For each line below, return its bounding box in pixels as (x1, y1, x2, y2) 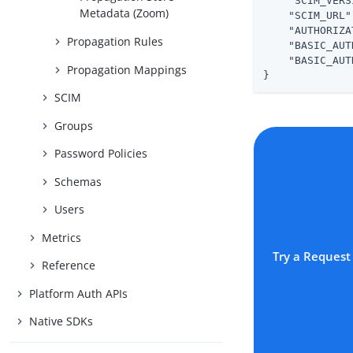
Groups (54, 117, 94, 133)
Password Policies (54, 146, 148, 162)
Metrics (42, 229, 82, 245)
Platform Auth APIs (29, 285, 128, 301)
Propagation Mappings (67, 61, 188, 77)
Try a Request (273, 248, 351, 265)
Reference (42, 258, 96, 273)
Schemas (54, 173, 102, 189)
